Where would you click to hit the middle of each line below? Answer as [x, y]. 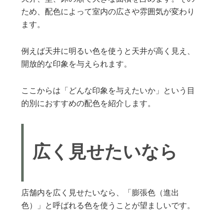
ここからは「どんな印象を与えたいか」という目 [108, 91]
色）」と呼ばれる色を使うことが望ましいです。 [108, 206]
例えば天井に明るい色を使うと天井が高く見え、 [108, 52]
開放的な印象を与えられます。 [77, 64]
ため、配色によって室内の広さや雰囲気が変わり [108, 12]
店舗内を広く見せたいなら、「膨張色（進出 [100, 193]
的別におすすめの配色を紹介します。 [89, 104]
